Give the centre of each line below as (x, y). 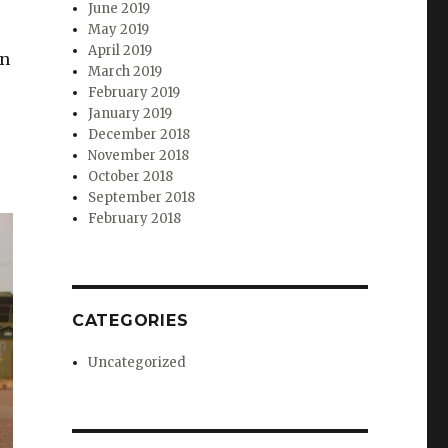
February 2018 (135, 219)
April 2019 (120, 51)
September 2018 (142, 198)
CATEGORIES (130, 321)
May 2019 (119, 30)
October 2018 (131, 177)
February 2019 (134, 93)
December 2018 (139, 135)
